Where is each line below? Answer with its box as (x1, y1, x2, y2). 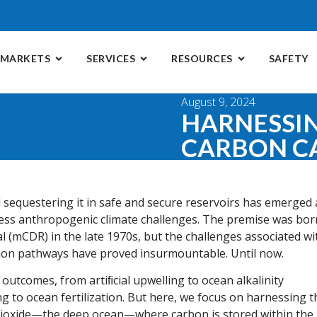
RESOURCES (171, 52, 233, 64)
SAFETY (268, 52, 309, 64)
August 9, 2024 (181, 94, 255, 110)
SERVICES (86, 52, 136, 64)
